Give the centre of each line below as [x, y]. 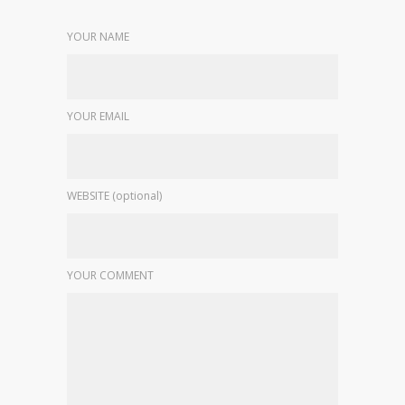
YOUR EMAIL [98, 117]
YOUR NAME [98, 37]
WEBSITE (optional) [114, 196]
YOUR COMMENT [110, 276]
